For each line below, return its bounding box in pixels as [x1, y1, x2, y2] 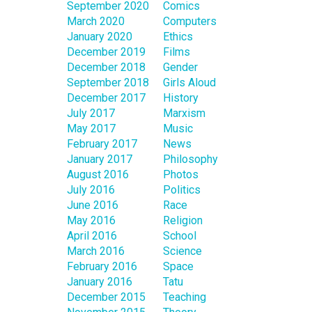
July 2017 [67, 106, 115, 120]
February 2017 [67, 136, 137, 150]
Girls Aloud [163, 75, 216, 89]
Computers [163, 14, 217, 28]
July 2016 [67, 182, 115, 196]
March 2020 [67, 14, 125, 28]
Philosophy [163, 152, 218, 166]
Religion [163, 213, 203, 227]
